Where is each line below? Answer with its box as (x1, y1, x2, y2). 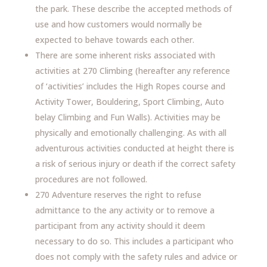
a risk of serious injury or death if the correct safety (35, 158, 235, 169)
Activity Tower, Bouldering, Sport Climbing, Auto (35, 96, 224, 107)
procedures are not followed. (35, 173, 147, 185)
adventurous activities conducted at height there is (35, 142, 234, 154)
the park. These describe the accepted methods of (35, 3, 232, 14)
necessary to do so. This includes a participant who (35, 235, 234, 247)
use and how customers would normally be (35, 18, 202, 30)
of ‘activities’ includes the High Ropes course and (35, 80, 225, 92)
